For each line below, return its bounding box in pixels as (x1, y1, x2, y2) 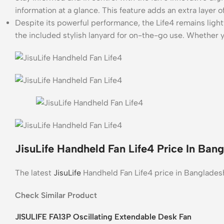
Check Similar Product (15, 190, 97, 200)
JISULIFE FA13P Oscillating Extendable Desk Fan (15, 211, 191, 221)
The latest (15, 167, 53, 177)
